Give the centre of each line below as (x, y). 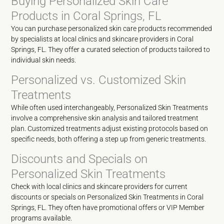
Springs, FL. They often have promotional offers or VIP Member (108, 207)
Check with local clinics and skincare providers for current (99, 186)
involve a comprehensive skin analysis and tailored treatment (105, 118)
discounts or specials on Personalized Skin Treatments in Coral (107, 197)
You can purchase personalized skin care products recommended (112, 28)
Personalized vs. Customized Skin (99, 80)
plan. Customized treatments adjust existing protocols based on (110, 128)
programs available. (42, 218)
